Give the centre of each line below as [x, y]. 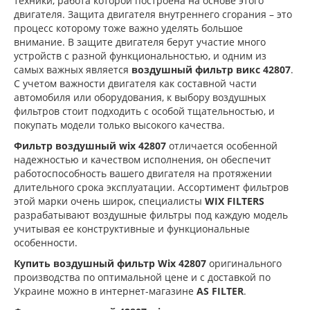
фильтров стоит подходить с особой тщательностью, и [144, 111]
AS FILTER [219, 291]
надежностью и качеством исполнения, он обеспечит [143, 159]
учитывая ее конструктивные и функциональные [132, 228]
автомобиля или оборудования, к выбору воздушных [140, 97]
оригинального [244, 263]
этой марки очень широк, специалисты [109, 201]
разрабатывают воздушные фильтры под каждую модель [151, 215]
